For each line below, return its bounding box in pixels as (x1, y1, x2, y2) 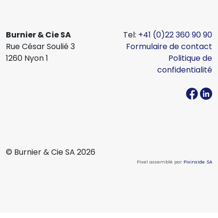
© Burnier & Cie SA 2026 (6, 146, 95, 158)
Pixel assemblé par (137, 159, 183, 165)
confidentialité (157, 64, 212, 76)
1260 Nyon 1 (6, 53, 48, 64)
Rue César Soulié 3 (6, 41, 75, 53)
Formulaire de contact (126, 41, 212, 53)
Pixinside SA (183, 159, 212, 165)
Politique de (168, 53, 212, 64)
